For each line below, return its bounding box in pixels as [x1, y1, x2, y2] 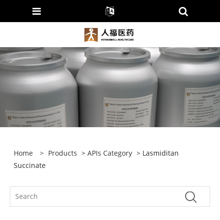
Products [48, 148, 78, 158]
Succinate [14, 161, 46, 170]
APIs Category [87, 148, 133, 158]
